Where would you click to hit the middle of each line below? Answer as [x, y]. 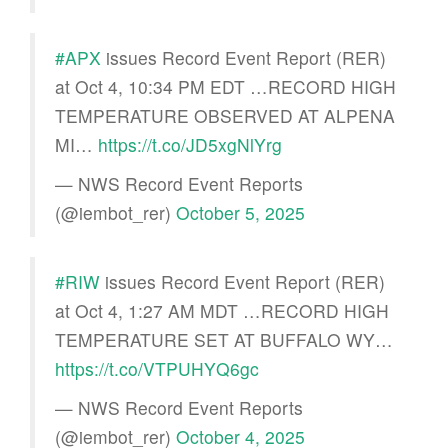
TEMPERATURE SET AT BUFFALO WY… [224, 339]
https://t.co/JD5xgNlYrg [190, 144]
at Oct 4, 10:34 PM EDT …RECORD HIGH [225, 86]
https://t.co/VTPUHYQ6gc [157, 368]
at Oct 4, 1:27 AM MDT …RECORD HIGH [222, 310]
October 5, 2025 [240, 212]
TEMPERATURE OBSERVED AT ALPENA [225, 115]
